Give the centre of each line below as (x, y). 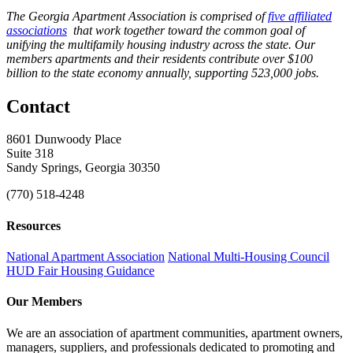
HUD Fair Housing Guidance (80, 270)
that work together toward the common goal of (186, 30)
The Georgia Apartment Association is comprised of (137, 16)
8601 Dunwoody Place (64, 139)
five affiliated (300, 16)
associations (37, 30)
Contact (38, 106)
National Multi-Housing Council (249, 256)
